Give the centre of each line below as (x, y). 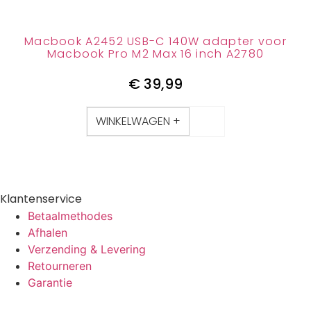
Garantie (50, 283)
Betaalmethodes (70, 216)
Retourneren (60, 266)
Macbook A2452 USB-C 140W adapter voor (155, 41)
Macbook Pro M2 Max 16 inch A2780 (155, 53)
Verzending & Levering (87, 250)
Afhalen (48, 233)
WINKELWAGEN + (138, 121)
